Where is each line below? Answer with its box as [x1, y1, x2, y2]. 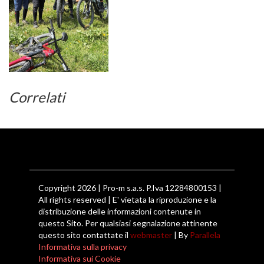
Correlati [9, 88, 65, 106]
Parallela [190, 230, 220, 240]
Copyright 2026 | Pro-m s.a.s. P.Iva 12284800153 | [38, 183, 222, 193]
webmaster [130, 230, 172, 240]
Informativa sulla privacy [38, 242, 127, 252]
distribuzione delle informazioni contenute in [38, 206, 201, 217]
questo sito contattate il [38, 230, 130, 240]
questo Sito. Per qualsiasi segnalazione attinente [38, 218, 217, 229]
